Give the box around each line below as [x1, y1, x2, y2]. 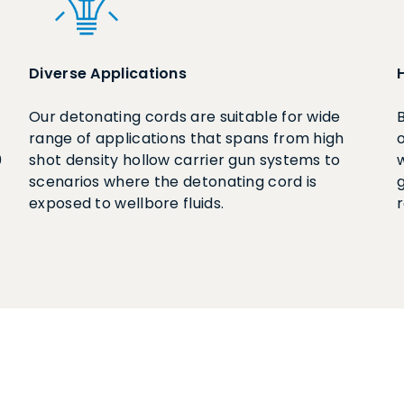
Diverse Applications [29, 63, 187, 84]
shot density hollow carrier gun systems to [29, 150, 341, 170]
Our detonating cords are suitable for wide [29, 106, 341, 127]
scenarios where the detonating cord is [29, 171, 317, 192]
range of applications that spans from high [29, 128, 344, 149]
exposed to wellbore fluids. [29, 193, 225, 214]
